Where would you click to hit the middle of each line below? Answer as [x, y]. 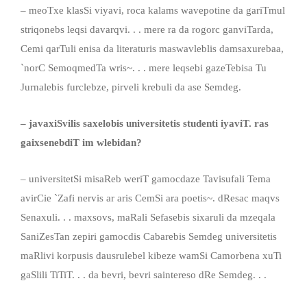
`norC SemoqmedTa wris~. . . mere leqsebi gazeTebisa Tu [144, 67]
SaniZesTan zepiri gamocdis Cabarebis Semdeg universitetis [149, 236]
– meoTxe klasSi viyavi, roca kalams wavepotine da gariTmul [153, 10]
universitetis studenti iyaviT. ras [197, 123]
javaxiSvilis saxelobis [77, 123]
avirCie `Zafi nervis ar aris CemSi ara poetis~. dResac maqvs [150, 198]
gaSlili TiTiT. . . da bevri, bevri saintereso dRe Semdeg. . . [144, 274]
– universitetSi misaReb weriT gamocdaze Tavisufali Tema [146, 179]
